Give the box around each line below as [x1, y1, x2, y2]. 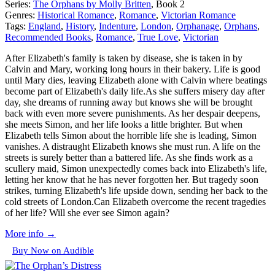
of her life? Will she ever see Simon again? [5, 207, 169, 219]
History [66, 21, 94, 32]
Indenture [99, 21, 136, 32]
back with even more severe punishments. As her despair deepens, [5, 108, 260, 119]
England [28, 21, 61, 32]
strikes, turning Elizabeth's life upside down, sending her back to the [5, 185, 268, 196]
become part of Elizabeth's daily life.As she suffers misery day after [5, 86, 265, 97]
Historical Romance [37, 10, 114, 21]
